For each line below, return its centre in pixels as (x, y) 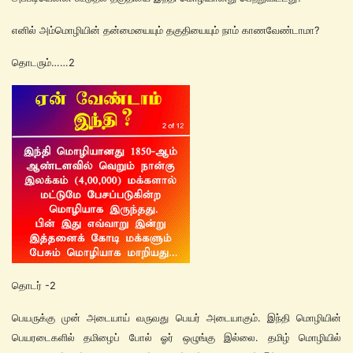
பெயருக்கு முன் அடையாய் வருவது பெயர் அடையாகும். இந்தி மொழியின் (176, 318)
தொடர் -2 (34, 285)
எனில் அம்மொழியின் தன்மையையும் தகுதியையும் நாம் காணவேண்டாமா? (165, 30)
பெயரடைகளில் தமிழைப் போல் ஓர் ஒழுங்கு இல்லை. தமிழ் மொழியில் (176, 337)
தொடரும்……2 (43, 62)
